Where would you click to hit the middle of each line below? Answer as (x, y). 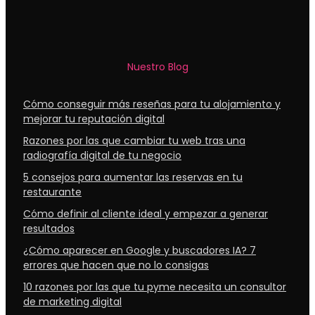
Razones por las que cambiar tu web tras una (134, 141)
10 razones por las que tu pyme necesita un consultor (155, 287)
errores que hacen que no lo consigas (116, 265)
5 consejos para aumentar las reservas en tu (133, 178)
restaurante (52, 192)
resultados (49, 229)
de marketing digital (72, 302)
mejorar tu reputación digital (94, 119)
